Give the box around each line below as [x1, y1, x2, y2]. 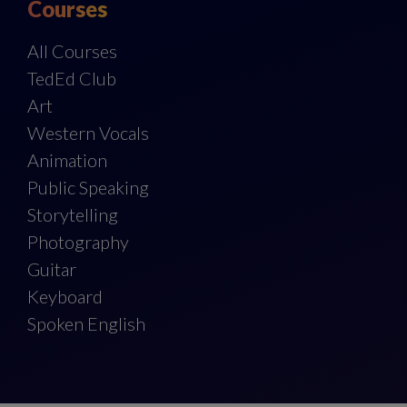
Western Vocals [27, 122, 149, 144]
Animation [27, 149, 107, 172]
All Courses [27, 40, 117, 63]
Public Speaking [27, 176, 149, 199]
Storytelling [27, 203, 118, 226]
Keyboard [27, 285, 103, 308]
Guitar [27, 258, 76, 281]
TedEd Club [27, 67, 116, 90]
